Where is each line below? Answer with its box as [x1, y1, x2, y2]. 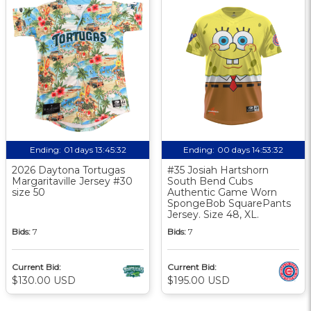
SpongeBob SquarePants [167, 196, 291, 210]
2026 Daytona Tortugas [12, 163, 125, 176]
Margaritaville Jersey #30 [12, 174, 133, 187]
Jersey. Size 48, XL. [167, 208, 259, 221]
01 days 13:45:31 [65, 144, 125, 155]
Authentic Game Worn [167, 185, 277, 199]
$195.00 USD [167, 274, 230, 287]
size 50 [12, 185, 45, 199]
